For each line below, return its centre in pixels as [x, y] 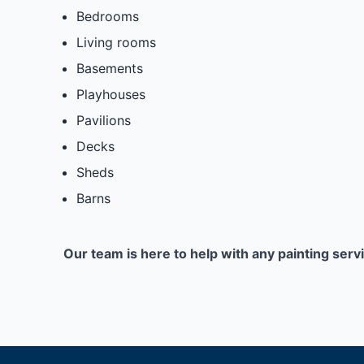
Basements [109, 69]
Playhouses [110, 95]
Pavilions [103, 121]
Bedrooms [107, 17]
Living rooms [116, 43]
